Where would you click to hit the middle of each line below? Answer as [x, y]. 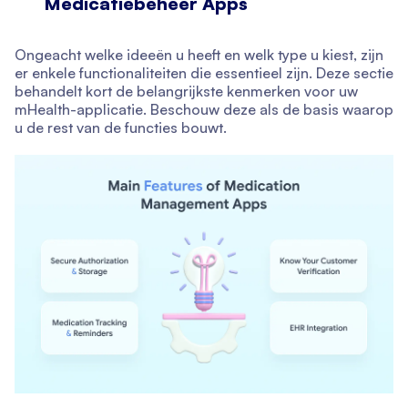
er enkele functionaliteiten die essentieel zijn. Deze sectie [204, 73]
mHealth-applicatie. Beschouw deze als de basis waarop [204, 110]
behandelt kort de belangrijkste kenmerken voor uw [186, 92]
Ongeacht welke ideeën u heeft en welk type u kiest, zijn [199, 55]
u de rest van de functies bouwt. [121, 128]
